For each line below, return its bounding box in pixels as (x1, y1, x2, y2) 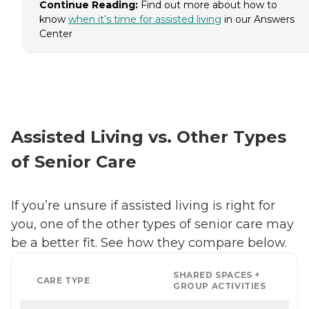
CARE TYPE (37, 275, 90, 286)
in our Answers (221, 12, 295, 26)
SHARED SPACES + (173, 269, 260, 280)
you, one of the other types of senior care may (11, 216, 294, 232)
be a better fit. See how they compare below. (11, 235, 290, 250)
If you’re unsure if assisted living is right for (11, 197, 275, 213)
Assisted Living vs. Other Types (11, 126, 286, 147)
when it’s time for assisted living (68, 12, 221, 26)
